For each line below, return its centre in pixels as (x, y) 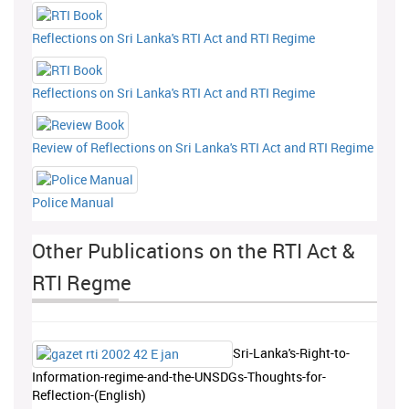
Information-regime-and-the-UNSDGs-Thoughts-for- (179, 377)
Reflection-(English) (89, 395)
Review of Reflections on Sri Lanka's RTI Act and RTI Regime (203, 148)
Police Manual (73, 203)
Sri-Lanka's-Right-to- (291, 352)
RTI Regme (82, 283)
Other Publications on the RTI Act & (194, 251)
